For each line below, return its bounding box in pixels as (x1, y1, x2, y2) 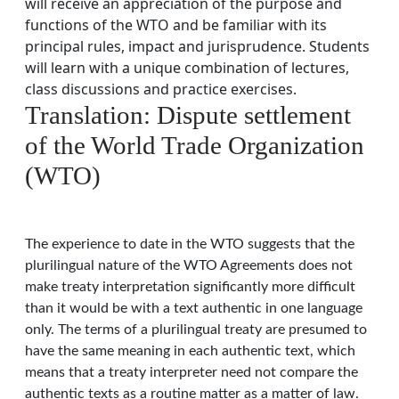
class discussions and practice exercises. (25, 79, 297, 99)
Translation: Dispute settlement (25, 101, 351, 129)
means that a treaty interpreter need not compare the (25, 365, 358, 379)
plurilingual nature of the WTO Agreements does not (25, 258, 353, 273)
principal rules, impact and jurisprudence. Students (25, 37, 370, 56)
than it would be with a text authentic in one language (25, 301, 362, 315)
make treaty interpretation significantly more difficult (25, 280, 355, 294)
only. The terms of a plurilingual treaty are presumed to (25, 322, 367, 337)
